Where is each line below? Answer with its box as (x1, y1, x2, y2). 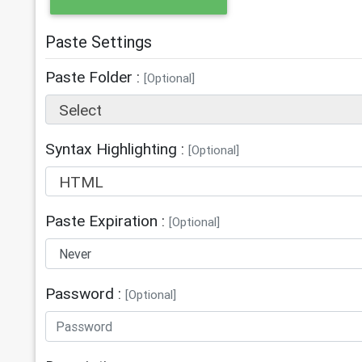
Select (59, 100, 103, 120)
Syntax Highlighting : (45, 139, 189, 159)
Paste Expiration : (45, 211, 170, 231)
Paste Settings (45, 32, 153, 53)
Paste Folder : (45, 67, 145, 87)
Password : (45, 284, 126, 304)
